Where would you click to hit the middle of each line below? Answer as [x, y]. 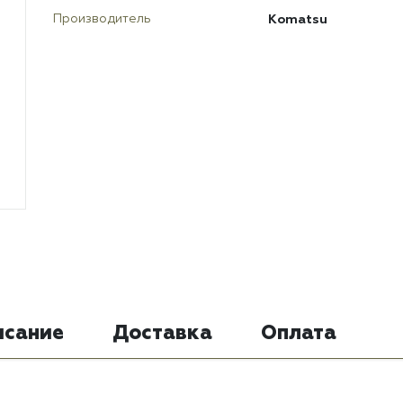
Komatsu [297, 20]
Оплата [299, 334]
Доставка [162, 334]
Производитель [102, 19]
